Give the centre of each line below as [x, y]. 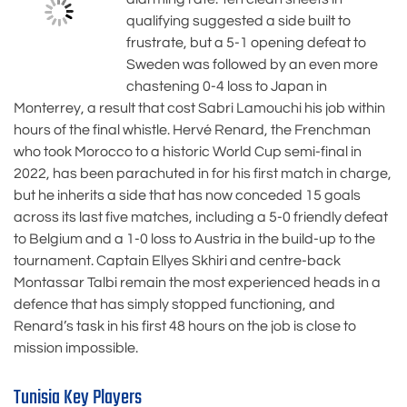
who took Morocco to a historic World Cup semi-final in [188, 152]
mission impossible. [76, 348]
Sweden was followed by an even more [252, 65]
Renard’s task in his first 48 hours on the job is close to [185, 327]
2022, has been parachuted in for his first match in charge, [203, 174]
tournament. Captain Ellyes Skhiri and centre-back [177, 261]
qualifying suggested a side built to [238, 21]
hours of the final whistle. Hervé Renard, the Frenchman [192, 130]
